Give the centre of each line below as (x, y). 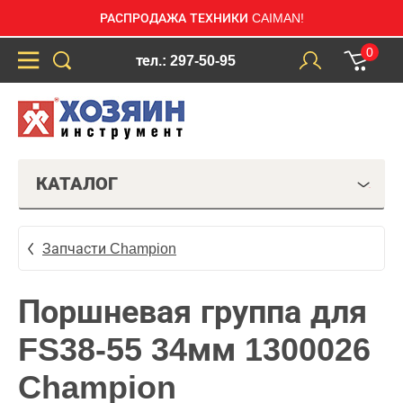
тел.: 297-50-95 (185, 60)
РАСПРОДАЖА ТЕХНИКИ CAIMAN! (201, 18)
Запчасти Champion (109, 248)
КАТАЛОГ (77, 184)
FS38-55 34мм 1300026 (194, 349)
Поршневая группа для (193, 312)
